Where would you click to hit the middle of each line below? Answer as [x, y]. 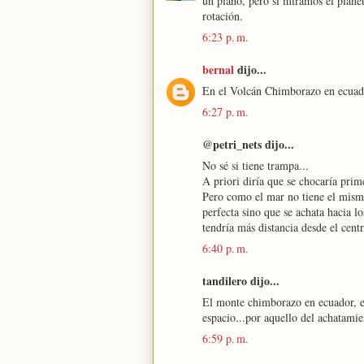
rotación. [223, 16]
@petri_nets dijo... [248, 144]
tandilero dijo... [241, 281]
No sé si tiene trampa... [256, 165]
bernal [218, 69]
